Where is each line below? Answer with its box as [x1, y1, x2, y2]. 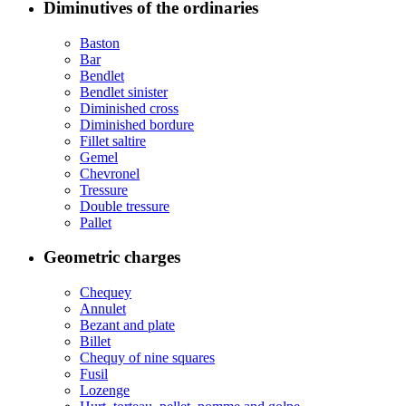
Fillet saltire [80, 132, 146, 149]
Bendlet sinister [80, 83, 168, 100]
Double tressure [80, 198, 169, 214]
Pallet [80, 214, 111, 230]
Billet [80, 333, 111, 350]
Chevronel [80, 165, 140, 181]
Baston [80, 34, 120, 51]
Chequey [80, 285, 131, 301]
